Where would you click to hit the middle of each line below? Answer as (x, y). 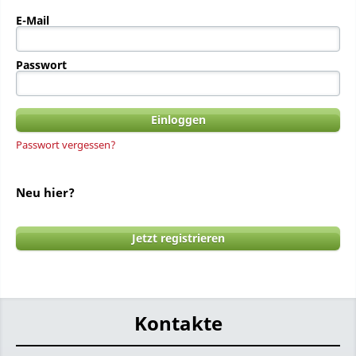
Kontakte (178, 323)
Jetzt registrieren (178, 238)
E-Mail (33, 20)
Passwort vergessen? (66, 145)
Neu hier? (45, 192)
